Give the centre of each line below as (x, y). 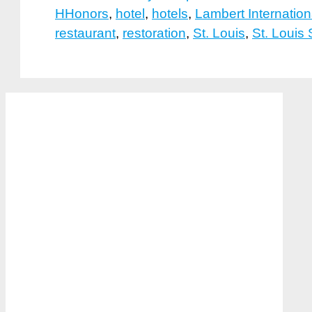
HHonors (82, 14)
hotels (170, 14)
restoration (154, 33)
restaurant (85, 33)
